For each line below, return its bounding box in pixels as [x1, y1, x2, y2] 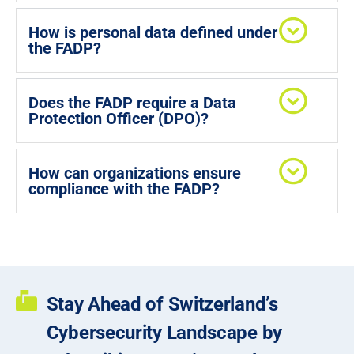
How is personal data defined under [28, 23, 277, 42]
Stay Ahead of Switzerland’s [46, 293, 278, 315]
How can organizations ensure [28, 164, 241, 183]
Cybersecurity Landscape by [46, 322, 282, 344]
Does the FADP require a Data [28, 93, 236, 112]
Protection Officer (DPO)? [28, 109, 209, 128]
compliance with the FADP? [28, 179, 220, 198]
